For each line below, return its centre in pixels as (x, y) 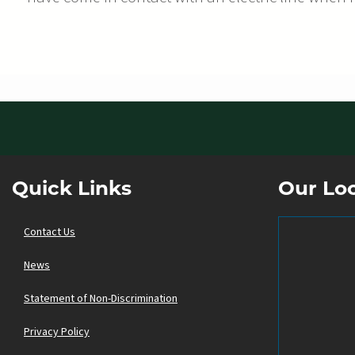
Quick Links (72, 189)
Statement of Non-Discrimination (101, 298)
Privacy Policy (57, 332)
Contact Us (50, 232)
